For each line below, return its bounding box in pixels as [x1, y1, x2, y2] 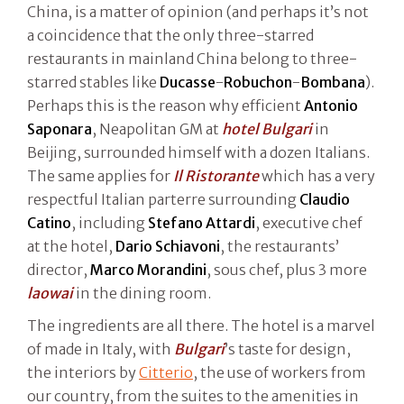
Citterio [139, 363, 193, 381]
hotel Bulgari [222, 119, 312, 138]
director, [27, 260, 90, 279]
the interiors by [27, 363, 139, 381]
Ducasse [160, 72, 216, 91]
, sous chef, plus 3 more [207, 260, 367, 279]
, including [71, 213, 148, 232]
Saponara [27, 119, 92, 138]
